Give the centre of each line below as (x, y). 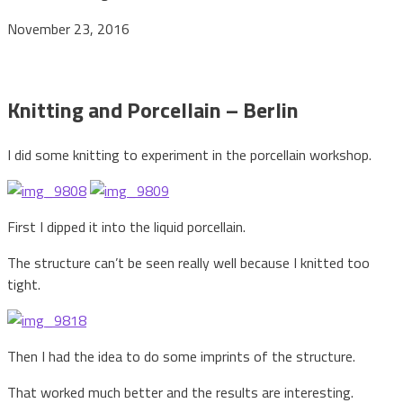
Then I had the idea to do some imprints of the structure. (181, 356)
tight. (24, 284)
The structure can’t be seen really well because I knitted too (188, 262)
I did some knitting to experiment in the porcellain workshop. (189, 154)
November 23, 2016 (68, 28)
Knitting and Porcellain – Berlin (153, 109)
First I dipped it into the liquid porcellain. (126, 226)
